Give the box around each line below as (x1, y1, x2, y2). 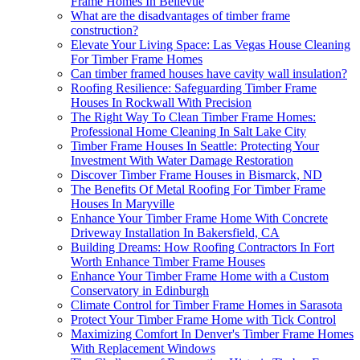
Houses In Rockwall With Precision (71, 96, 252, 110)
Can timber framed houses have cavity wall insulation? (71, 67, 347, 81)
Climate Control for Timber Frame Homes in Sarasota (71, 298, 342, 313)
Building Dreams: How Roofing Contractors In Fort (71, 240, 334, 255)
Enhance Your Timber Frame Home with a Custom (71, 269, 329, 284)
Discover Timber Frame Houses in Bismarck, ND (71, 168, 322, 182)
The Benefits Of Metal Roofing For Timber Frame (71, 182, 325, 197)
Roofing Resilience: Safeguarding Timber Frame (71, 81, 317, 96)
